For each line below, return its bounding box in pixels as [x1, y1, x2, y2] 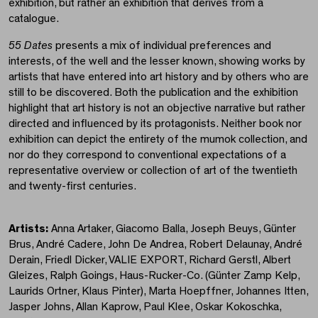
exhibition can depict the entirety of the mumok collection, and [9, 133, 307, 146]
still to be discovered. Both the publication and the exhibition [9, 87, 298, 99]
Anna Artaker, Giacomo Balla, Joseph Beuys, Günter [48, 223, 296, 235]
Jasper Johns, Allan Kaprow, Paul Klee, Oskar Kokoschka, [9, 301, 281, 313]
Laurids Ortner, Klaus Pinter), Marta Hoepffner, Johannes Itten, [9, 285, 308, 297]
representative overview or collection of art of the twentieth [9, 165, 297, 177]
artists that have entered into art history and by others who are [9, 71, 309, 83]
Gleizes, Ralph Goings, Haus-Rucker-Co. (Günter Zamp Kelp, [9, 270, 300, 282]
